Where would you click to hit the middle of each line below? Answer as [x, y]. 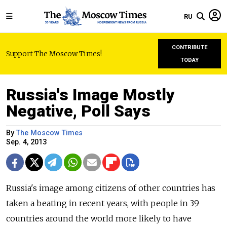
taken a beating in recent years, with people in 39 [103, 203]
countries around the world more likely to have [99, 218]
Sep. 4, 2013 [26, 142]
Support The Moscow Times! [54, 54]
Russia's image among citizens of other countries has [111, 188]
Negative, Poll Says [78, 111]
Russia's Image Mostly [90, 95]
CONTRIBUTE [190, 47]
